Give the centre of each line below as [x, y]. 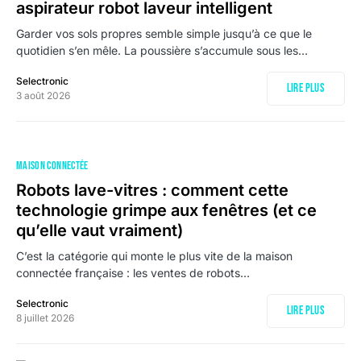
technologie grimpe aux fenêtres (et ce [166, 210]
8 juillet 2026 [45, 318]
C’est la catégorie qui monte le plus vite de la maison [154, 256]
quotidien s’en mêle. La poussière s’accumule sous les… [162, 50]
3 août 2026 [43, 95]
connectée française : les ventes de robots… [133, 273]
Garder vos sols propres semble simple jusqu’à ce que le [164, 33]
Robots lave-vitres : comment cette [152, 190]
